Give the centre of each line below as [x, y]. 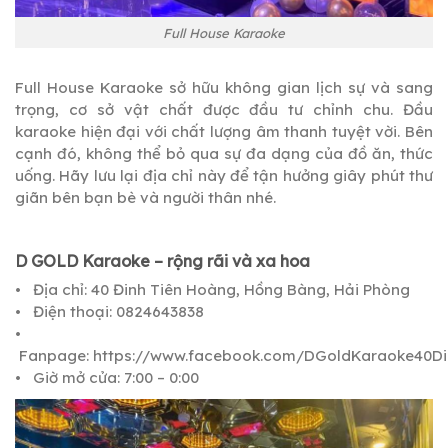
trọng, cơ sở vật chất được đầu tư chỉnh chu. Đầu [224, 109]
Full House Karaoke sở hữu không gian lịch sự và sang [224, 87]
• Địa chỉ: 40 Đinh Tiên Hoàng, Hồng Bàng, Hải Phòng [212, 289]
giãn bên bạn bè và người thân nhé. [145, 197]
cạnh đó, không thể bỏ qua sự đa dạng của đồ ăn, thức [224, 153]
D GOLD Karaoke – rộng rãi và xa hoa [162, 260]
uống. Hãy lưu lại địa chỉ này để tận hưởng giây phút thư [224, 175]
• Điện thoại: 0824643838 [109, 311]
